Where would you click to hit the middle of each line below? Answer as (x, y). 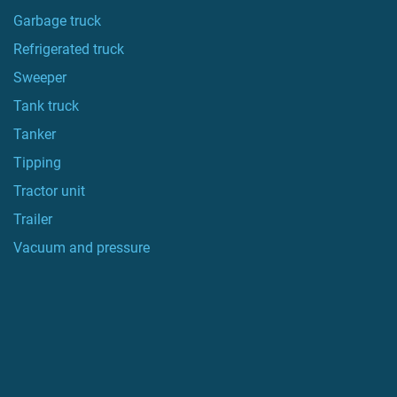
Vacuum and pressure (86, 248)
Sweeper (44, 78)
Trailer (37, 219)
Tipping (42, 163)
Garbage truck (62, 21)
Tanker (39, 134)
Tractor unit (53, 191)
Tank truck (50, 106)
